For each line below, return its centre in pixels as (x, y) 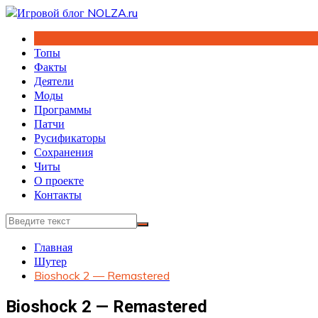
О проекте (59, 180)
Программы (63, 109)
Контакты (58, 194)
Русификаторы (70, 138)
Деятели (54, 81)
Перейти (26, 12)
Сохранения (64, 152)
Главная (53, 247)
